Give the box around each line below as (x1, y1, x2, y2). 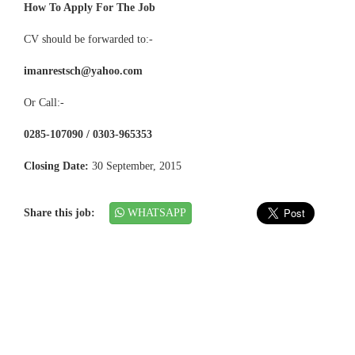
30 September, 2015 (89, 160, 181, 173)
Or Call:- (24, 97, 64, 109)
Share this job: (24, 207, 101, 219)
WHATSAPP (124, 207, 186, 219)
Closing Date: (24, 160, 89, 173)
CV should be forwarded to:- (24, 33, 153, 46)
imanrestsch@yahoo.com (24, 65, 143, 78)
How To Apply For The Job (24, 2, 155, 14)
